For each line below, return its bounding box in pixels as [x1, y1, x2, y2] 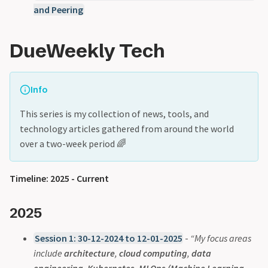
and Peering [33, 4, 83, 16]
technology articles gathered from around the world [20, 123, 234, 135]
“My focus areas [190, 232, 252, 244]
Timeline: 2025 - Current [10, 172, 109, 185]
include [33, 246, 64, 259]
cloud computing [119, 246, 187, 259]
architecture [64, 246, 115, 259]
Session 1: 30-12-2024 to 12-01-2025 [34, 232, 182, 244]
